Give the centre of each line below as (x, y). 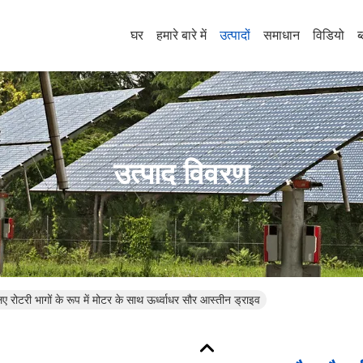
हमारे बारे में (181, 35)
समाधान (282, 35)
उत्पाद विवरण (181, 174)
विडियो (329, 35)
